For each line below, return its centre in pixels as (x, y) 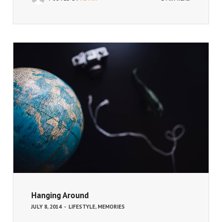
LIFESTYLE (82, 206)
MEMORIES (111, 206)
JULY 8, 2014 (46, 206)
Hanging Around (60, 195)
